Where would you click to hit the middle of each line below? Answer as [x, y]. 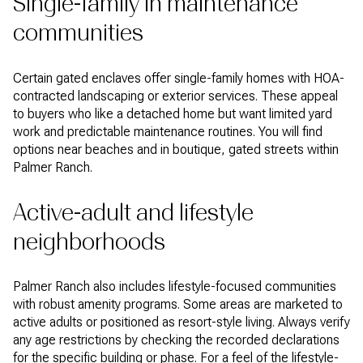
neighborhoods [89, 241]
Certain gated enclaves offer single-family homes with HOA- [179, 78]
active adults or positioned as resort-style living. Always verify [181, 322]
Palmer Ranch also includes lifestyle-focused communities [175, 287]
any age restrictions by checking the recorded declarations [176, 340]
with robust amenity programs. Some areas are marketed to [178, 305]
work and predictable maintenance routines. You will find [168, 131]
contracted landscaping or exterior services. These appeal [175, 96]
